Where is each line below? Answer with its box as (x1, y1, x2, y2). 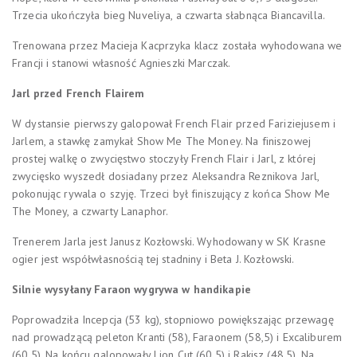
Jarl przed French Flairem (12, 85, 145, 100)
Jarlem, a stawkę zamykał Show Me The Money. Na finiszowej (12, 133, 311, 148)
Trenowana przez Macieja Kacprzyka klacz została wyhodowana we (12, 37, 343, 53)
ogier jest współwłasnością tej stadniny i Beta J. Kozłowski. (12, 251, 295, 266)
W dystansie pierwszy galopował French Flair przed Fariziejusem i (12, 116, 335, 131)
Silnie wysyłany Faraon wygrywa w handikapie (12, 281, 252, 296)
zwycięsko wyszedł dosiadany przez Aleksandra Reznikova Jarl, (12, 168, 320, 183)
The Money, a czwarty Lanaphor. (12, 203, 169, 218)
